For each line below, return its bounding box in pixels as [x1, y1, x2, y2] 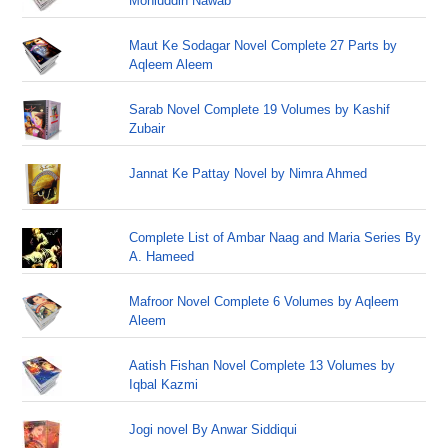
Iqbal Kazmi [129, 377, 199, 392]
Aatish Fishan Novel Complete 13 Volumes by [129, 358, 396, 373]
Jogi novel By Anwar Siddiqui [129, 422, 298, 437]
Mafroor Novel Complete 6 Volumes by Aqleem [129, 294, 400, 309]
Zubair [129, 121, 166, 136]
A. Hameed [129, 249, 195, 264]
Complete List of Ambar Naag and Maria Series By [129, 230, 422, 245]
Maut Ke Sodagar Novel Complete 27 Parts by [129, 38, 398, 53]
